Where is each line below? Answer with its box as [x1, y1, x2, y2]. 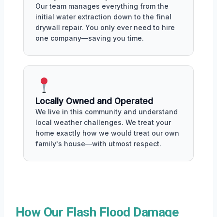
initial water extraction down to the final [35, 12, 171, 21]
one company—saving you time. [35, 33, 144, 42]
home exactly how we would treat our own [35, 128, 179, 137]
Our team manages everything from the [35, 1, 169, 10]
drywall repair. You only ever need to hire [35, 23, 175, 31]
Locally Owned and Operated [35, 96, 153, 106]
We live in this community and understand [35, 107, 178, 116]
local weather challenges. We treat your [35, 118, 171, 126]
